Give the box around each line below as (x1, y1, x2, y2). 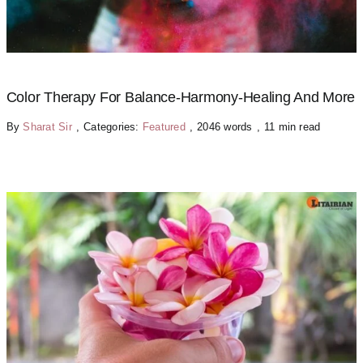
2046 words (197, 120, 253, 133)
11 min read (263, 120, 321, 133)
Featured (142, 120, 186, 133)
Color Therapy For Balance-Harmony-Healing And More (6, 88, 356, 105)
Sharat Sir (23, 120, 72, 133)
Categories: (83, 120, 143, 133)
